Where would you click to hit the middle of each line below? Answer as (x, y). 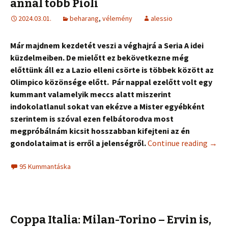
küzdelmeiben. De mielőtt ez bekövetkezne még (99, 58)
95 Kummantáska (45, 166)
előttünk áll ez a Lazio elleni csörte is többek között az (112, 70)
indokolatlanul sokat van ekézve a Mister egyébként (107, 106)
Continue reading (178, 143)
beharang (84, 18)
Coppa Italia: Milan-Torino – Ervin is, (111, 220)
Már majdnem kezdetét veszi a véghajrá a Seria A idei (107, 45)
